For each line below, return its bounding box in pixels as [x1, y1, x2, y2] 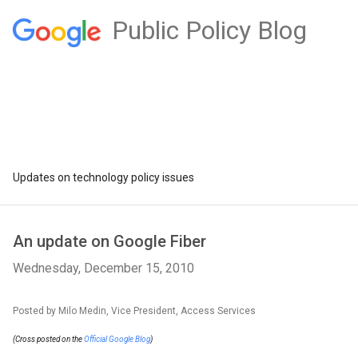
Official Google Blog [84, 335, 150, 344]
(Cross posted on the [13, 335, 84, 344]
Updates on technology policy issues [13, 171, 194, 184]
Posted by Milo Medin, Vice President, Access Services [13, 305, 256, 316]
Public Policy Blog [111, 15, 307, 46]
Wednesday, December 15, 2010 [13, 261, 194, 276]
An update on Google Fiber [13, 232, 206, 251]
